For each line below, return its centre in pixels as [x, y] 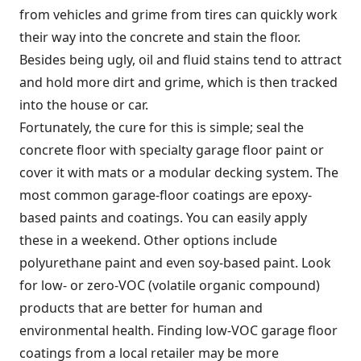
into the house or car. [84, 104]
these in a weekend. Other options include [148, 240]
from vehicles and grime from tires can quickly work [178, 14]
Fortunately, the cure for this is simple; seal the [162, 127]
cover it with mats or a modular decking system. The [179, 172]
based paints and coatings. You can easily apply [163, 217]
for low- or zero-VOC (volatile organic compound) [170, 285]
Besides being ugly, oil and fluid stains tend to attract [180, 59]
